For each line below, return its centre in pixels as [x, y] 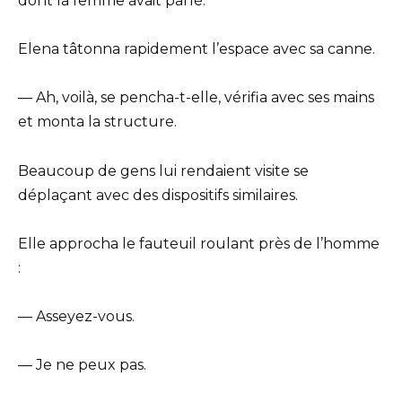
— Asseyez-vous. [76, 317]
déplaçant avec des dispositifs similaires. [158, 195]
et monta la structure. [97, 122]
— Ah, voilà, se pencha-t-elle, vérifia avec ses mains [196, 98]
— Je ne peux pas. [82, 365]
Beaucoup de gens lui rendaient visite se [163, 170]
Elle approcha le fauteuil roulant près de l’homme [199, 243]
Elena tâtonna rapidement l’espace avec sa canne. [197, 49]
